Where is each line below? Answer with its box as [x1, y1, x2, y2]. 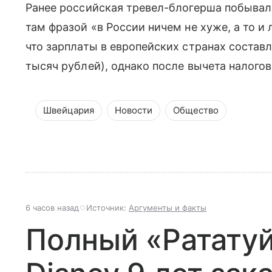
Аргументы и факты [129, 202, 206, 212]
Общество [173, 104, 219, 116]
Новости [115, 104, 152, 116]
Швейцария [43, 104, 94, 116]
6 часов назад [25, 202, 79, 212]
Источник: [86, 202, 129, 212]
